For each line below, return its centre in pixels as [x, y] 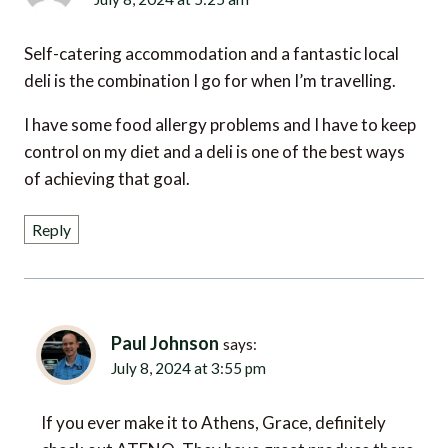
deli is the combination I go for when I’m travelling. [210, 70]
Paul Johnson [166, 333]
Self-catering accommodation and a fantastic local [211, 43]
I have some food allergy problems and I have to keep [220, 114]
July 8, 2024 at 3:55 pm [181, 355]
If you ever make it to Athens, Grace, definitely [213, 409]
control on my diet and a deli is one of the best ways [214, 141]
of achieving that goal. [107, 168]
